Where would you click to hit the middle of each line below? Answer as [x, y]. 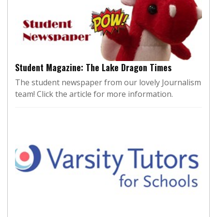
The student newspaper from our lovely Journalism [108, 82]
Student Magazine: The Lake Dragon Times [93, 67]
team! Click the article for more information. [94, 94]
